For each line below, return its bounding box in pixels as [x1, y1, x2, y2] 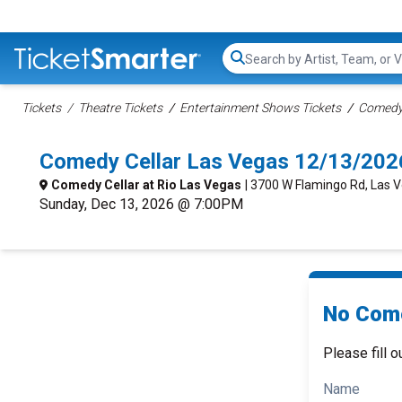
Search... [244, 58, 295, 76]
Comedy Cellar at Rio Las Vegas [51, 178, 241, 192]
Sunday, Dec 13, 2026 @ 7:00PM [39, 196, 243, 213]
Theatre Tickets [78, 100, 162, 115]
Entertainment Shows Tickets [179, 100, 341, 115]
